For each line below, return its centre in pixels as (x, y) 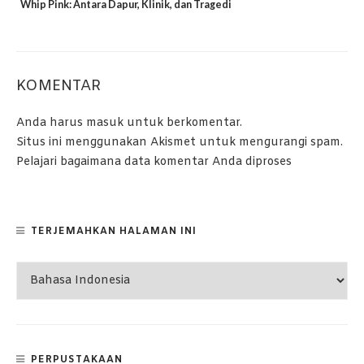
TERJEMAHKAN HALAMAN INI (114, 231)
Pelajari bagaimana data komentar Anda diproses (154, 162)
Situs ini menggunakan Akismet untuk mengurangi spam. (180, 142)
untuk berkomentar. (183, 123)
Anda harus (51, 123)
